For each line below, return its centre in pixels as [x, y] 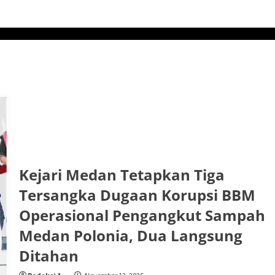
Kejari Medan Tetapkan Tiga [122, 175]
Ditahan [48, 256]
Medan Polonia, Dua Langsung [130, 236]
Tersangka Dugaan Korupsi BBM [137, 195]
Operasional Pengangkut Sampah [142, 215]
